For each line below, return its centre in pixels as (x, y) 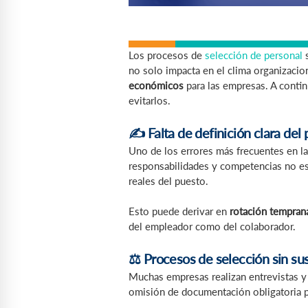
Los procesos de (165, 55)
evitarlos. (150, 101)
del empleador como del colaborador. (212, 227)
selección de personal (252, 55)
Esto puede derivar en (179, 211)
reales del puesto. (168, 180)
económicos (156, 86)
